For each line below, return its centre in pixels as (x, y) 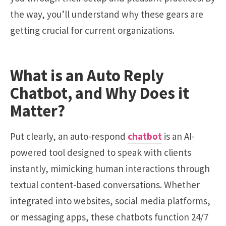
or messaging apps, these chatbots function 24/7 (109, 217)
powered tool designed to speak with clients (101, 152)
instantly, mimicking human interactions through (110, 168)
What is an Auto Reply (87, 76)
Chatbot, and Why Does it (100, 93)
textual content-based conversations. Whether (105, 184)
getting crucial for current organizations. (92, 30)
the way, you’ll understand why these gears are (107, 14)
